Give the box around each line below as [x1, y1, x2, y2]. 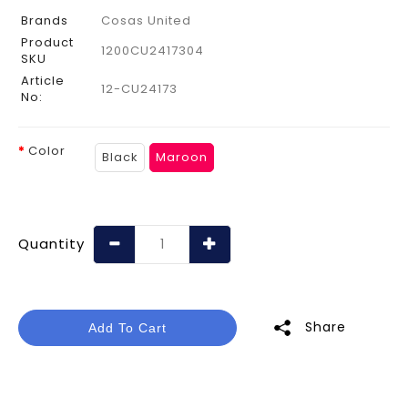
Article [21, 71, 65, 89]
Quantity [18, 234, 85, 254]
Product [21, 33, 74, 51]
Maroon [156, 148, 209, 166]
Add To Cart [88, 320, 167, 335]
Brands [21, 11, 68, 29]
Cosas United [101, 11, 191, 29]
